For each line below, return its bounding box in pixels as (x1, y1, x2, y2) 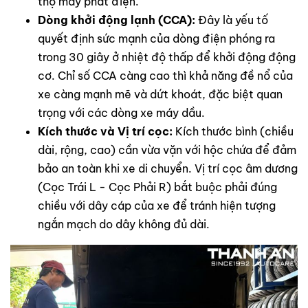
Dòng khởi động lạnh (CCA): (38, 13, 195, 27)
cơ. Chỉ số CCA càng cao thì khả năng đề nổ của (38, 69, 293, 83)
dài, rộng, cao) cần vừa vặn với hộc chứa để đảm (38, 143, 296, 157)
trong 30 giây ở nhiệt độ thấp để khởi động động (38, 50, 296, 65)
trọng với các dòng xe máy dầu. (38, 106, 205, 120)
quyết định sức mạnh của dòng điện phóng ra (38, 32, 275, 46)
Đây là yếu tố (195, 13, 268, 27)
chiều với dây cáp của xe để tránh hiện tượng (38, 199, 276, 213)
